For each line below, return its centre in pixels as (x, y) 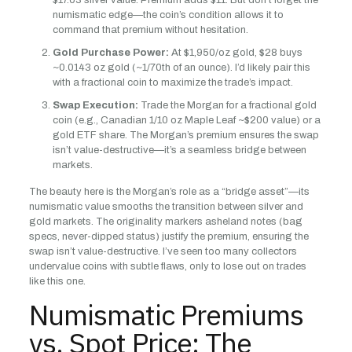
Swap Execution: (95, 105)
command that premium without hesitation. (150, 30)
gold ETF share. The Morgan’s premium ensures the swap (185, 135)
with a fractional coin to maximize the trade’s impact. (172, 82)
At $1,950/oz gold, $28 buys (235, 53)
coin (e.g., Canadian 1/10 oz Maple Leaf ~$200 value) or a (186, 120)
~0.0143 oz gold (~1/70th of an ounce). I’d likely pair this (181, 68)
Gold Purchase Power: (110, 53)
